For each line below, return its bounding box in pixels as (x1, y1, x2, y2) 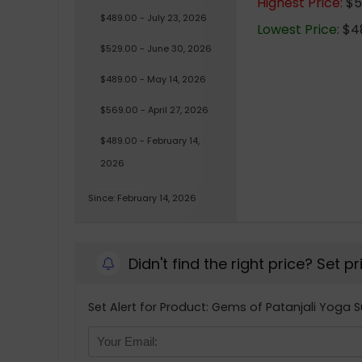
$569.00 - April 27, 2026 (100, 103, 208, 116)
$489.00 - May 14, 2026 (100, 73, 206, 86)
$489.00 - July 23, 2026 (100, 11, 207, 24)
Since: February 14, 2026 (88, 192, 196, 204)
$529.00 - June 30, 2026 (100, 42, 212, 55)
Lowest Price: (257, 20, 339, 39)
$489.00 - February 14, (100, 134, 200, 147)
